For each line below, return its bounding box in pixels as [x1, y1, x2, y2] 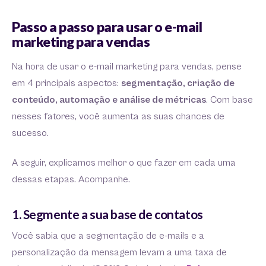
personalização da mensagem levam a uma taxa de [12, 246, 227, 258]
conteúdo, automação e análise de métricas [12, 94, 206, 106]
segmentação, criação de [121, 77, 235, 89]
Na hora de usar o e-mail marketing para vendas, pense [12, 61, 242, 72]
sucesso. [12, 127, 49, 139]
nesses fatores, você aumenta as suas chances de [12, 110, 224, 122]
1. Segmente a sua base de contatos [12, 206, 203, 221]
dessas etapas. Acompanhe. [12, 173, 130, 185]
